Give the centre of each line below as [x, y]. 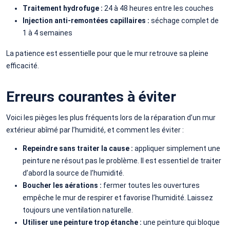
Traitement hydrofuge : [63, 8]
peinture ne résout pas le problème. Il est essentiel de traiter [122, 160]
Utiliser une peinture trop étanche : [83, 222]
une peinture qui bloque [181, 222]
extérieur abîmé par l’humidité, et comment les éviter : [95, 130]
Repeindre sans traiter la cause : [79, 148]
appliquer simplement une [177, 148]
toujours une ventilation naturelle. [78, 210]
